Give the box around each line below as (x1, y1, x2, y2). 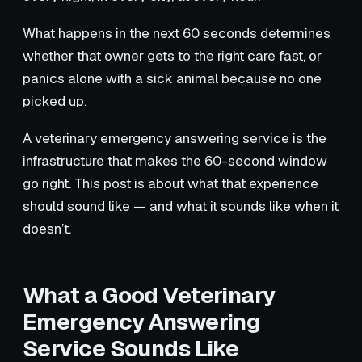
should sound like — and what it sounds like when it (23, 196, 339, 215)
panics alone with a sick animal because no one (23, 69, 322, 87)
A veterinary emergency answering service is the (23, 128, 326, 147)
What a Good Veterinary (23, 280, 276, 309)
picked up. (23, 91, 86, 110)
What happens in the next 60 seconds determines (23, 23, 330, 42)
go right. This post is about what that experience (23, 174, 318, 192)
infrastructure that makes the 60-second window (23, 151, 327, 170)
